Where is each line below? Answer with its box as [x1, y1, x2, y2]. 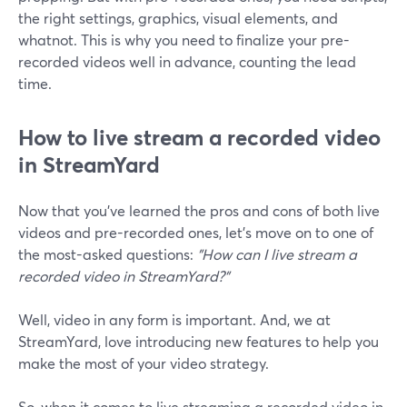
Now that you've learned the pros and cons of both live [18, 200, 380, 220]
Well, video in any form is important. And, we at [18, 309, 331, 329]
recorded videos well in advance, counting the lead [18, 51, 356, 71]
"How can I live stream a [197, 243, 357, 263]
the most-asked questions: [18, 243, 197, 263]
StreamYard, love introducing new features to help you [18, 331, 379, 351]
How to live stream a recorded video [18, 122, 381, 152]
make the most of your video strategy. [18, 352, 269, 372]
